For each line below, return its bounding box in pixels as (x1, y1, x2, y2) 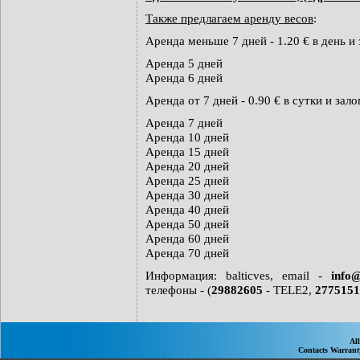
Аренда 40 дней (145, 202, 229, 216)
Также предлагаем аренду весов (145, 11, 313, 25)
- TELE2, (263, 283, 315, 297)
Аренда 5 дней (145, 56, 223, 70)
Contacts (298, 346, 330, 354)
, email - (270, 268, 331, 282)
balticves (226, 268, 270, 282)
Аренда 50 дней (145, 217, 229, 231)
